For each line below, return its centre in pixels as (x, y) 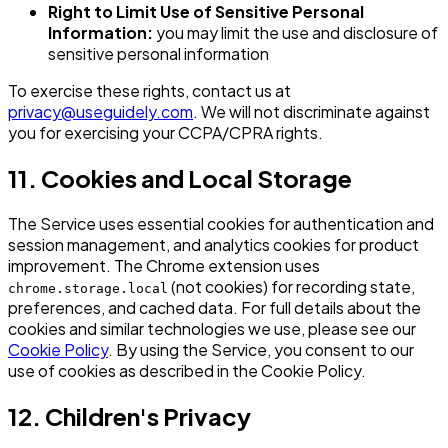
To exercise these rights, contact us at (149, 91)
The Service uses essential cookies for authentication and (221, 223)
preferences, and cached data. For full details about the (214, 307)
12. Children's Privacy (129, 415)
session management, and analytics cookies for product (213, 244)
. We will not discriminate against (311, 112)
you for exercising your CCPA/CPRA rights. (165, 133)
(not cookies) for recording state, (293, 286)
